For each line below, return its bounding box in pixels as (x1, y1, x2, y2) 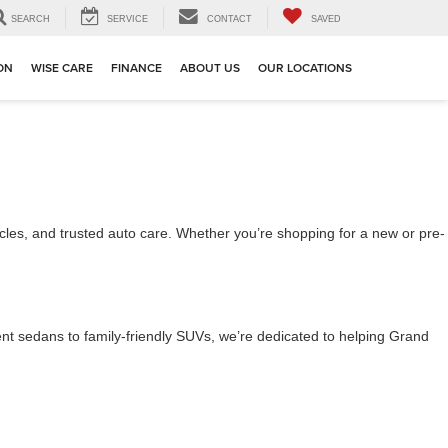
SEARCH (11, 14, 50, 25)
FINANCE (111, 59, 162, 77)
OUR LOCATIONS (258, 59, 352, 77)
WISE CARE (31, 59, 93, 77)
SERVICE (107, 14, 148, 25)
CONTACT (207, 14, 252, 25)
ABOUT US (180, 59, 240, 77)
